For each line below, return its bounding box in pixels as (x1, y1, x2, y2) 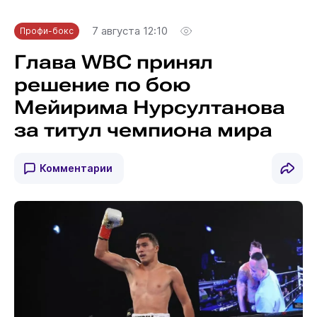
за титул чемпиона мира (13, 118, 272, 142)
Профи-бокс (19, 25, 74, 36)
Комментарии (39, 161, 113, 174)
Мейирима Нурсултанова (13, 96, 285, 119)
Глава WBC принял (13, 50, 213, 74)
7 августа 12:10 (91, 24, 168, 38)
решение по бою (13, 73, 190, 96)
